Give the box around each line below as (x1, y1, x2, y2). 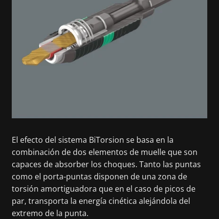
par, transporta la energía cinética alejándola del (12, 195, 190, 206)
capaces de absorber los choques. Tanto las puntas (12, 158, 201, 170)
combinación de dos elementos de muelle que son (12, 146, 197, 157)
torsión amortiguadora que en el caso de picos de (12, 183, 196, 194)
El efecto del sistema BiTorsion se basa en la (12, 134, 174, 145)
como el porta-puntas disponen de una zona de (12, 171, 187, 182)
